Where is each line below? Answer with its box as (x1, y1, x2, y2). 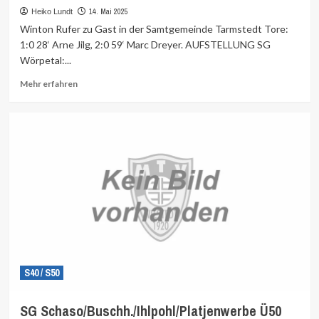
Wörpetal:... (19, 54, 71, 66)
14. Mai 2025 (88, 6, 128, 16)
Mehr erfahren (19, 78, 78, 89)
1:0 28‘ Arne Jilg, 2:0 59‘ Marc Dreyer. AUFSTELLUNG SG (19, 38, 271, 51)
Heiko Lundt (31, 7, 73, 16)
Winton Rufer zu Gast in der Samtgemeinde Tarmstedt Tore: (19, 23, 288, 35)
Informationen (76, 90, 135, 100)
